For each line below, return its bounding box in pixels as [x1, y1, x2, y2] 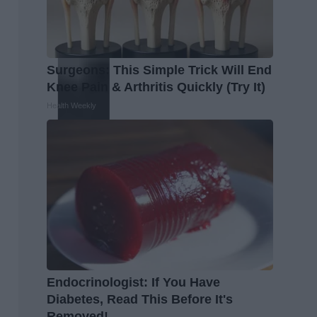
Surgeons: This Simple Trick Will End [47, 63, 272, 78]
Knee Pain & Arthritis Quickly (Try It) [47, 80, 265, 95]
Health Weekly [47, 101, 96, 110]
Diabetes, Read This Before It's [47, 292, 233, 307]
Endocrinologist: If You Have [47, 275, 220, 290]
